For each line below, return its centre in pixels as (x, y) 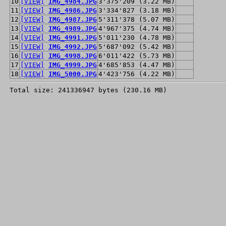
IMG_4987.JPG (72, 19)
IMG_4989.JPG (72, 28)
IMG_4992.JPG (72, 46)
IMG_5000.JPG (72, 74)
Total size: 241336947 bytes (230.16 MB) (88, 90)
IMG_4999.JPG (72, 65)
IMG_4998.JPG (72, 55)
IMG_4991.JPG (72, 37)
